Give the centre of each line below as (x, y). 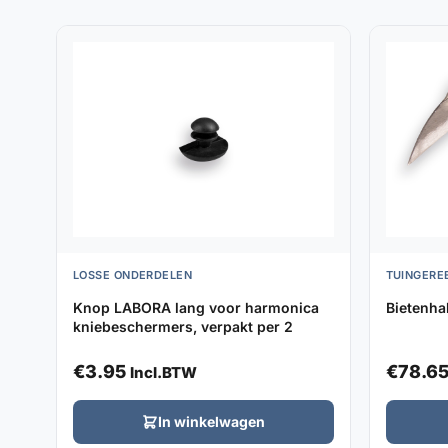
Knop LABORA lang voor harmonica (196, 307)
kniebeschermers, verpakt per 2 (183, 326)
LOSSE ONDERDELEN (133, 275)
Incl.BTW (163, 372)
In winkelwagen (211, 421)
